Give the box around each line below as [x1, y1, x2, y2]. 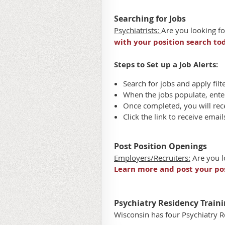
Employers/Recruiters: [114, 153, 190, 163]
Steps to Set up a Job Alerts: [114, 59, 218, 70]
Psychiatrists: [114, 25, 161, 35]
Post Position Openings [114, 141, 207, 152]
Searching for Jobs [114, 13, 186, 24]
